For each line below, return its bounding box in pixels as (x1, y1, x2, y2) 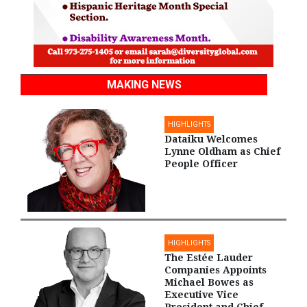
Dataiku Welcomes (164, 134, 258, 145)
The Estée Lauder (164, 251, 253, 263)
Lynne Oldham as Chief (164, 146, 280, 158)
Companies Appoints (164, 264, 267, 275)
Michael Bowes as (164, 276, 254, 288)
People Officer (164, 158, 238, 170)
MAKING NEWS (106, 78, 182, 92)
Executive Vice (164, 288, 238, 300)
